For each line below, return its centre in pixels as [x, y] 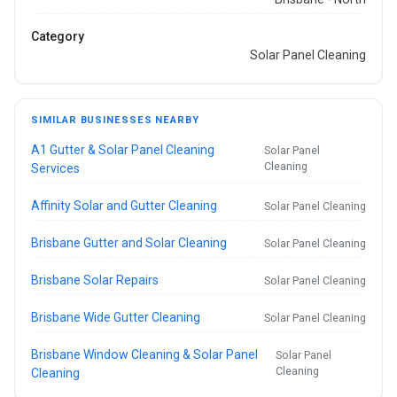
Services [56, 168]
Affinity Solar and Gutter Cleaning [125, 205]
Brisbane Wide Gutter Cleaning [116, 317]
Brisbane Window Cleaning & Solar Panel [145, 354]
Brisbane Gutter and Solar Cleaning [129, 242]
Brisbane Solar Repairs [95, 280]
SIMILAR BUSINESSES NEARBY [115, 121]
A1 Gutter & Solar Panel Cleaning [123, 149]
